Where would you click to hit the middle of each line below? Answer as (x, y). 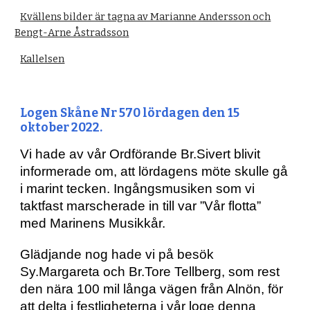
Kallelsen (43, 59)
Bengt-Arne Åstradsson (72, 33)
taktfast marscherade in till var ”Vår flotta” (141, 206)
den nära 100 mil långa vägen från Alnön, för (152, 289)
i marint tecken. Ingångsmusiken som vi (138, 189)
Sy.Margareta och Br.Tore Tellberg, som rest (150, 272)
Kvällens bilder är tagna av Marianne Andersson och (146, 17)
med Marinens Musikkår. (93, 223)
